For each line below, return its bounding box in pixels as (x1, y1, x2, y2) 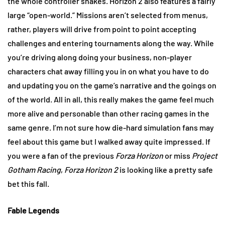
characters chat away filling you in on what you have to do (8, 66, 209, 76)
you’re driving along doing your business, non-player (8, 52, 192, 62)
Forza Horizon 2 (64, 165, 118, 175)
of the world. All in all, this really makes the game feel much (8, 94, 214, 104)
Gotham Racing (8, 165, 61, 175)
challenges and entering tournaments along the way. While (8, 38, 214, 48)
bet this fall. (8, 179, 57, 189)
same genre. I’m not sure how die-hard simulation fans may (8, 123, 214, 133)
